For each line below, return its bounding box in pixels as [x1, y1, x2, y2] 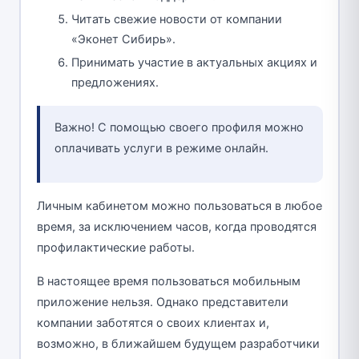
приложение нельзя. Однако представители [36, 295, 288, 310]
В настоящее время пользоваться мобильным [36, 274, 301, 289]
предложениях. [71, 75, 159, 91]
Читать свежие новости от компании [71, 12, 282, 27]
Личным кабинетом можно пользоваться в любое [36, 199, 322, 214]
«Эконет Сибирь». [71, 32, 175, 47]
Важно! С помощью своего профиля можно [54, 120, 304, 135]
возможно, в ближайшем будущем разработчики [36, 337, 320, 352]
